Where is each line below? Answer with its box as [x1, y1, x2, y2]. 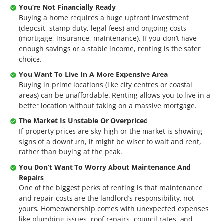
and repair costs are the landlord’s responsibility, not [19, 193, 194, 203]
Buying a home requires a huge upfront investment [19, 13, 189, 22]
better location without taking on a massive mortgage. [19, 101, 197, 110]
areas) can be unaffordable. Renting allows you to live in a [19, 90, 210, 100]
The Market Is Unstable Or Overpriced [19, 116, 148, 125]
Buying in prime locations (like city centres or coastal [19, 80, 192, 89]
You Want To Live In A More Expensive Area [19, 70, 168, 79]
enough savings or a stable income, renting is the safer [19, 44, 201, 53]
